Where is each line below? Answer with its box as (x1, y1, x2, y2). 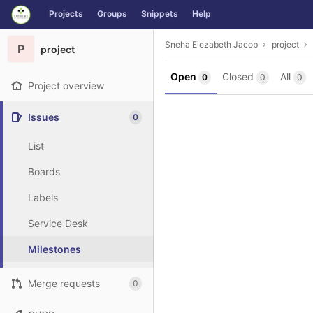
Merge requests (28, 277, 100, 289)
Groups (97, 8, 127, 19)
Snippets (141, 8, 178, 19)
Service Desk (28, 217, 88, 229)
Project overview (28, 80, 104, 92)
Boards (28, 166, 60, 177)
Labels (28, 191, 58, 203)
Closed (222, 71, 256, 82)
